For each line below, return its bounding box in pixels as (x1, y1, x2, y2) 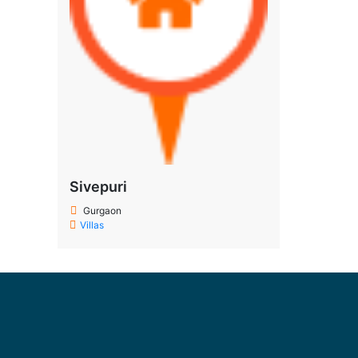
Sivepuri (70, 178, 127, 196)
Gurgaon (83, 205, 121, 217)
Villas (80, 219, 104, 232)
